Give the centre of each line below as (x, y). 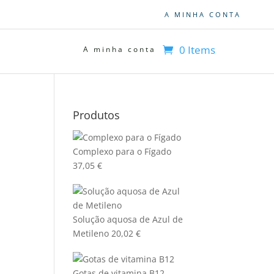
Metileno (91, 233)
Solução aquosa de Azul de (128, 219)
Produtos (97, 115)
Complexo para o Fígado (122, 151)
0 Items (198, 50)
